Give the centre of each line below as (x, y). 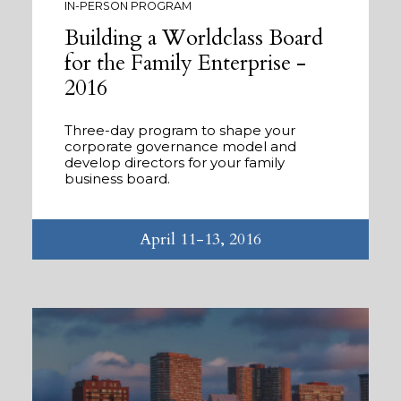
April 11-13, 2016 (200, 239)
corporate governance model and (180, 146)
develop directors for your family (175, 162)
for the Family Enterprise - (185, 63)
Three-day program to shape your (180, 130)
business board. (117, 178)
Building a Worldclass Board (194, 38)
